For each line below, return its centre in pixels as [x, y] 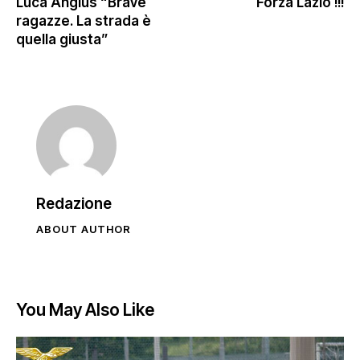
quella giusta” [62, 40]
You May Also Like [85, 310]
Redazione [74, 204]
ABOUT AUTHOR [84, 229]
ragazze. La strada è [84, 21]
